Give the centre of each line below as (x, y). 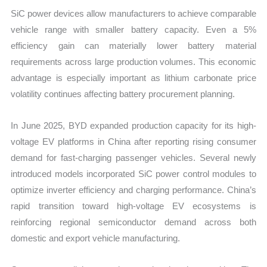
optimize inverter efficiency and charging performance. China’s (133, 190)
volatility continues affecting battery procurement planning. (123, 94)
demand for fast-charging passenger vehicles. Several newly (133, 158)
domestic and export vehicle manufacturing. (96, 238)
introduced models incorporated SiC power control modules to (133, 174)
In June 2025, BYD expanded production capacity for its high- (133, 126)
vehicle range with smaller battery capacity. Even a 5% (133, 29)
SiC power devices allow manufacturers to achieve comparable (133, 13)
